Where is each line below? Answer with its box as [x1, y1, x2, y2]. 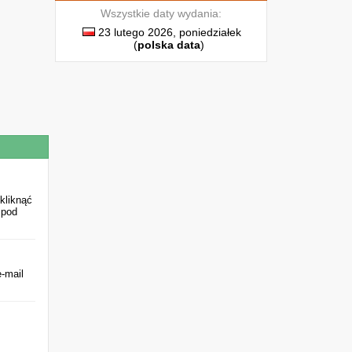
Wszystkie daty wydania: [101, 7, 222, 20]
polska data [137, 38, 200, 51]
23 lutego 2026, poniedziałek [95, 26, 241, 38]
